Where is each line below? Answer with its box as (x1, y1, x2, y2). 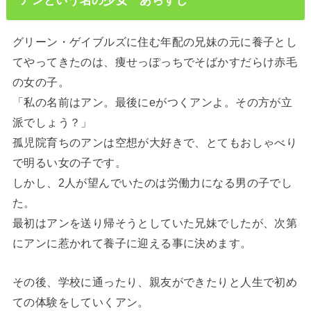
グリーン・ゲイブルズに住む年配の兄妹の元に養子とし (12, 35, 298, 49)
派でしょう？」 (12, 116, 92, 129)
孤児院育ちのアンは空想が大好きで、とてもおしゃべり (12, 136, 298, 149)
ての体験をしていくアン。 (12, 295, 149, 308)
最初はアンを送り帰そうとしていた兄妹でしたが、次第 (12, 217, 298, 230)
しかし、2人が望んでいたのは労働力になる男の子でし (12, 176, 293, 190)
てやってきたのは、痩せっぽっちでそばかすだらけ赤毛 (12, 56, 298, 69)
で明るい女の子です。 (12, 156, 127, 169)
